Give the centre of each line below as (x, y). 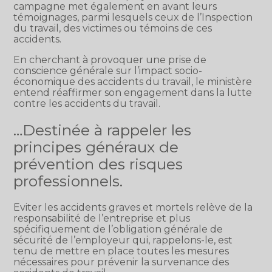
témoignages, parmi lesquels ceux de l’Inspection (133, 17)
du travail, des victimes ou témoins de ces (113, 28)
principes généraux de (96, 147)
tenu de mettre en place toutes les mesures (121, 251)
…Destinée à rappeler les (103, 130)
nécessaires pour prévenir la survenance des (121, 262)
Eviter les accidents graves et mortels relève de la (133, 208)
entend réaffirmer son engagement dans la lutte (133, 92)
